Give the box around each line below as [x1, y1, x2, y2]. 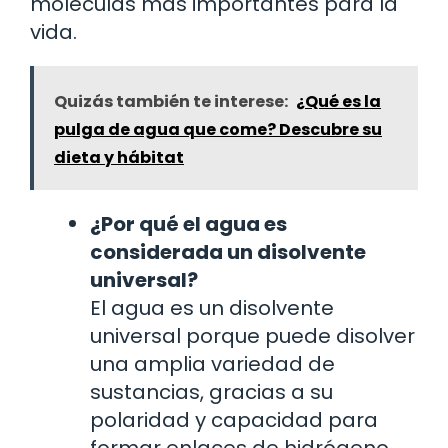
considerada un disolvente [90, 237, 366, 266]
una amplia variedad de [90, 349, 335, 378]
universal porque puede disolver [90, 321, 415, 350]
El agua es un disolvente [90, 293, 334, 322]
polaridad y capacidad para [90, 405, 378, 434]
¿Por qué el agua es [90, 209, 287, 238]
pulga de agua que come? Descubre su [54, 117, 382, 141]
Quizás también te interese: [54, 89, 288, 113]
